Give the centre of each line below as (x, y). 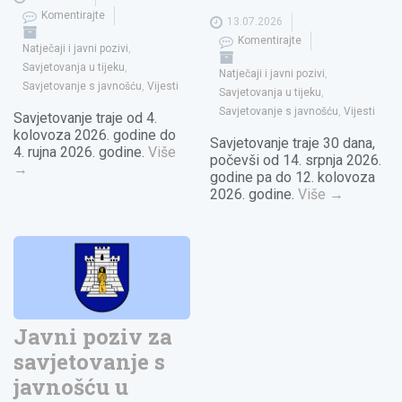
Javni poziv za (93, 336)
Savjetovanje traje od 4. (85, 118)
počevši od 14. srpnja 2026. (296, 161)
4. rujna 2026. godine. (81, 153)
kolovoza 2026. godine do (95, 135)
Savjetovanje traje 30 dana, (293, 144)
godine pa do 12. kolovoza (293, 178)
